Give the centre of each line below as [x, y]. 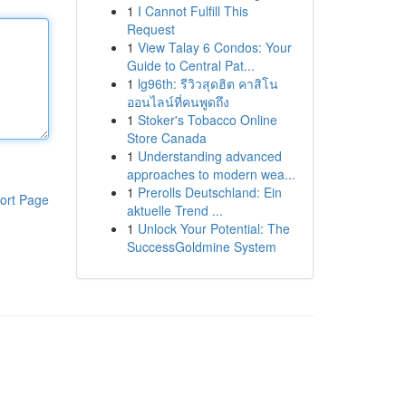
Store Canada [166, 138]
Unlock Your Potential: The [213, 228]
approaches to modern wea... [211, 174]
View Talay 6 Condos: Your [214, 47]
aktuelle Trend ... [174, 210]
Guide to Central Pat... [190, 65]
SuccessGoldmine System [201, 246]
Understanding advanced [209, 156]
